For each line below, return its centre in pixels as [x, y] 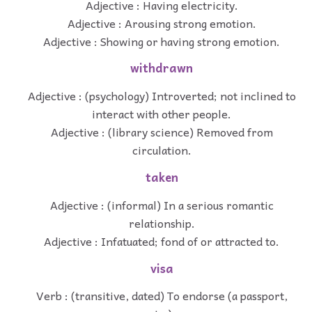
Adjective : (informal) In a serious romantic [162, 204]
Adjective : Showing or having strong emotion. [162, 41]
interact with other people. [162, 114]
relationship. [162, 223]
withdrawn [162, 68]
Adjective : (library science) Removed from [162, 132]
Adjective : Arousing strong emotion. [162, 23]
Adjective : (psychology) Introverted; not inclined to [162, 96]
